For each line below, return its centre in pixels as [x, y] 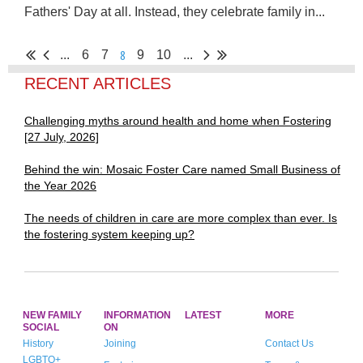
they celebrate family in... [252, 11]
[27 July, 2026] [62, 137]
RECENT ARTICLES [98, 83]
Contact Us [289, 343]
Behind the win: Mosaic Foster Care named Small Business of [182, 169]
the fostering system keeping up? [109, 234]
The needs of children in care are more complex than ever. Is [181, 218]
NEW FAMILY [52, 315]
